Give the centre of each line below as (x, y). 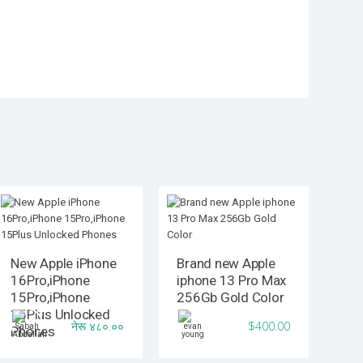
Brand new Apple (226, 263)
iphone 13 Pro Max (232, 280)
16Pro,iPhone (50, 280)
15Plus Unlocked (60, 314)
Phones (33, 331)
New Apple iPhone (64, 263)
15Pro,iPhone (50, 297)
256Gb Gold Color (231, 297)
